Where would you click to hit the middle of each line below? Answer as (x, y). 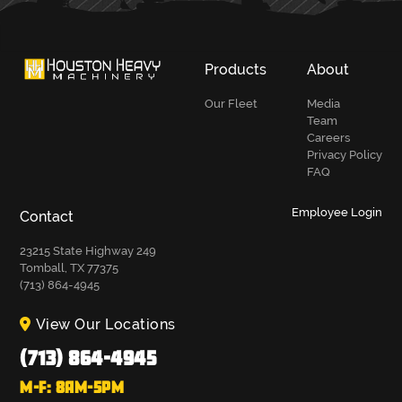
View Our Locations (105, 324)
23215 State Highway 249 (88, 251)
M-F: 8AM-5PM (72, 387)
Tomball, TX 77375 (70, 268)
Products (236, 70)
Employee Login (336, 212)
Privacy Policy (344, 155)
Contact (47, 217)
